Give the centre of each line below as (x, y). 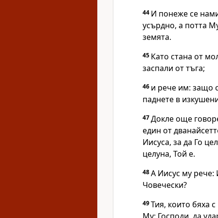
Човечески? (165, 185)
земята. (157, 37)
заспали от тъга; (174, 68)
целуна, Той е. (169, 154)
